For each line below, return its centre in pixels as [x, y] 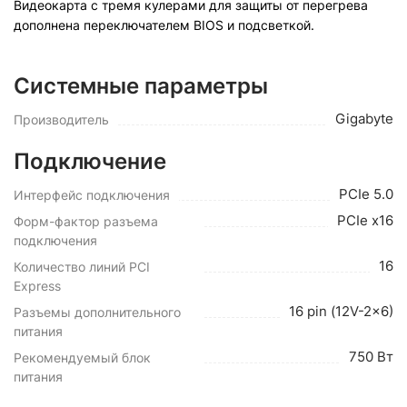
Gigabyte [364, 119]
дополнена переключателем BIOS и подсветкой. [164, 25]
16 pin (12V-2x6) [341, 311]
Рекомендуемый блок [82, 357]
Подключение [90, 161]
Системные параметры [141, 86]
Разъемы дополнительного [97, 312]
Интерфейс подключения [92, 195]
